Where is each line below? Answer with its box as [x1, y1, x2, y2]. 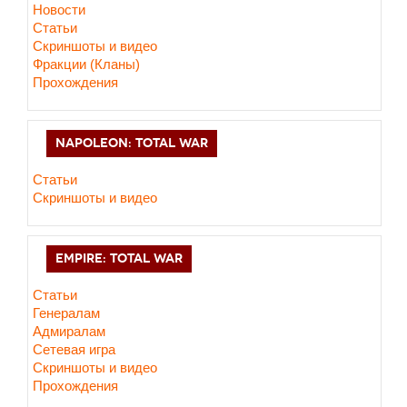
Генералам [33, 305, 100, 321]
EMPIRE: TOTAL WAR [55, 251, 183, 266]
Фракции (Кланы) [33, 56, 140, 72]
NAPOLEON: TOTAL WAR [55, 135, 208, 151]
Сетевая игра [33, 342, 115, 357]
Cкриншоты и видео [33, 38, 157, 54]
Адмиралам [33, 323, 105, 339]
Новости [33, 2, 85, 17]
